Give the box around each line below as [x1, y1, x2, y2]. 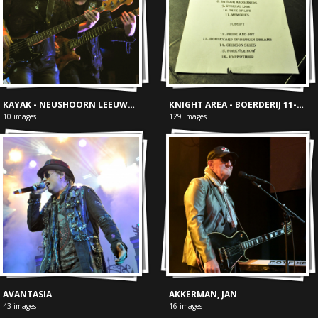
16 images [169, 301, 203, 312]
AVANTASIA [2, 288, 52, 301]
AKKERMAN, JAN [169, 288, 238, 301]
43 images [2, 301, 36, 312]
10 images [2, 111, 36, 121]
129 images [169, 111, 207, 121]
